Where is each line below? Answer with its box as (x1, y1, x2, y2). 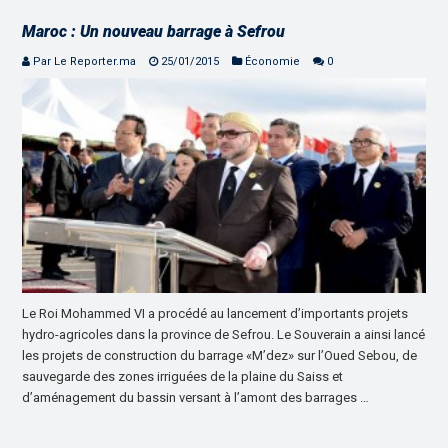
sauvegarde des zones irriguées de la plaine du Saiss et (22, 369, 344, 385)
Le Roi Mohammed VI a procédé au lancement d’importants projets (22, 306, 409, 322)
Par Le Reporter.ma (33, 55, 137, 69)
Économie (245, 55, 301, 69)
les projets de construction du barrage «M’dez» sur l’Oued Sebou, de (22, 348, 418, 364)
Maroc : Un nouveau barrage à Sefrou (22, 22, 286, 42)
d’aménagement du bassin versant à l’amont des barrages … (22, 390, 370, 406)
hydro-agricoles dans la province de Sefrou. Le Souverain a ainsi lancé (22, 327, 426, 343)
